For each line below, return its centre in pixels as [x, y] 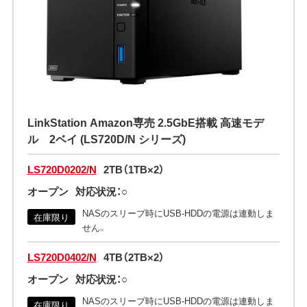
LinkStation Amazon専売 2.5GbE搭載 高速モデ [145, 122]
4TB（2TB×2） [134, 257]
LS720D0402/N [62, 257]
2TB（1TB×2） [134, 170]
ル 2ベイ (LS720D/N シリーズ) [106, 139]
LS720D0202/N [62, 170]
